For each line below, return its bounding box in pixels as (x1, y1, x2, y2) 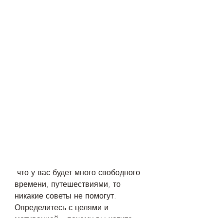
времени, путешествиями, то (15, 179, 121, 190)
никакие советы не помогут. (15, 190, 116, 201)
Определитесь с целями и (15, 202, 109, 213)
